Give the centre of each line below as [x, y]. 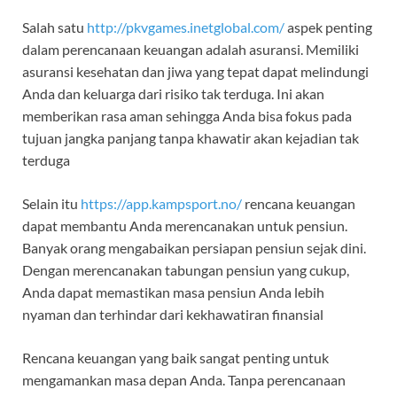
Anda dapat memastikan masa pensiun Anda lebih [173, 292]
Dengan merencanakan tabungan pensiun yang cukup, [186, 270]
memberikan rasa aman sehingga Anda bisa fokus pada [187, 116]
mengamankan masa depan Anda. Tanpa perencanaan [184, 380]
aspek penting [328, 27]
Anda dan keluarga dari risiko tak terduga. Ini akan [173, 94]
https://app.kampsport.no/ [161, 204]
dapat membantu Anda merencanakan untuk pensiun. [185, 226]
